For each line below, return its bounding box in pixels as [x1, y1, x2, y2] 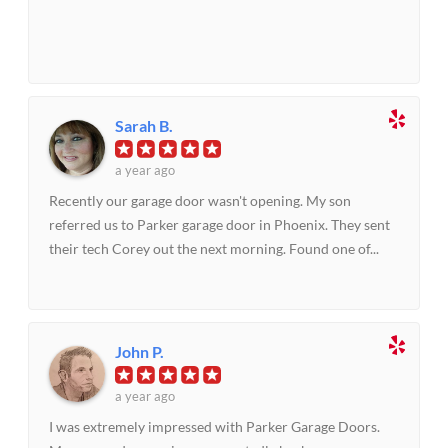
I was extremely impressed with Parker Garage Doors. [49, 418, 381, 436]
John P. [115, 342, 165, 362]
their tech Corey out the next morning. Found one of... [49, 240, 380, 258]
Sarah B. [115, 116, 174, 136]
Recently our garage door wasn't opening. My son [49, 192, 352, 210]
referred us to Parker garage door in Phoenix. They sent [49, 216, 391, 234]
